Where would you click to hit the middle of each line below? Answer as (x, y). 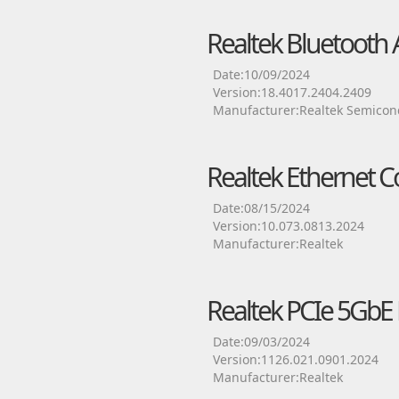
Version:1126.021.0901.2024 (295, 359)
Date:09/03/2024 (261, 342)
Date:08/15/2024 (261, 208)
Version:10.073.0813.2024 (288, 226)
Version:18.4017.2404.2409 (292, 92)
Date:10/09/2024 (261, 74)
